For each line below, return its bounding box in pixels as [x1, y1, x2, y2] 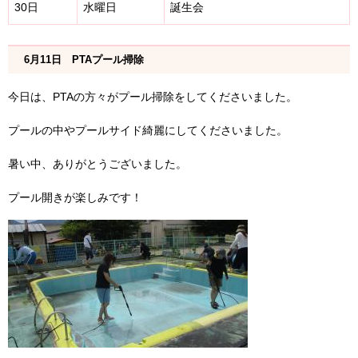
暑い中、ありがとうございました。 [8, 157, 187, 171]
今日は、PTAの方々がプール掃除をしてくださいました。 [8, 90, 297, 104]
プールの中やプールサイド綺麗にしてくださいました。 [8, 124, 288, 137]
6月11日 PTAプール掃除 [24, 54, 144, 66]
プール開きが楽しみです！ [8, 191, 142, 205]
